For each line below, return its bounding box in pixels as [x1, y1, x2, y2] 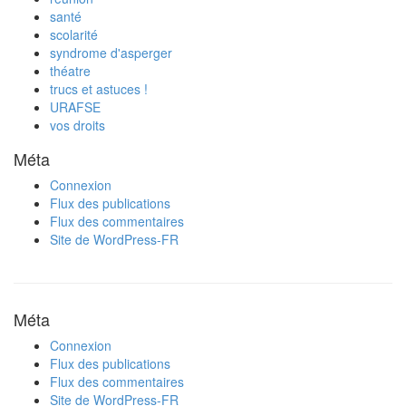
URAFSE [50, 98, 101, 117]
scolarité [50, 25, 98, 44]
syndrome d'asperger [50, 43, 172, 63]
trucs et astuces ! [50, 80, 148, 99]
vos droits [50, 116, 105, 135]
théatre [50, 62, 91, 81]
